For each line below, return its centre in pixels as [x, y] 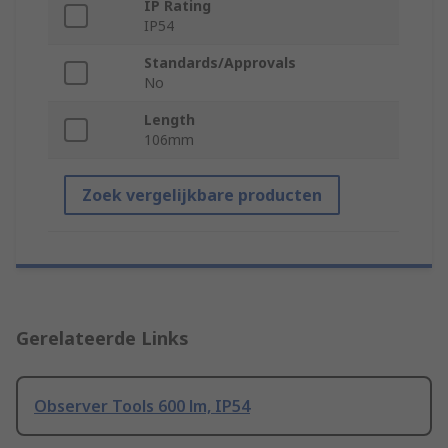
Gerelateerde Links [102, 338]
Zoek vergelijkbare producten [202, 195]
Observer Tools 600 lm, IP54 [142, 406]
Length [169, 120]
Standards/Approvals [220, 63]
